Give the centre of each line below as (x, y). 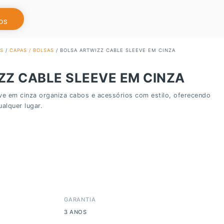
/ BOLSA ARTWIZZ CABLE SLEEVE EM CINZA (115, 50)
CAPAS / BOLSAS (32, 50)
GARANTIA (80, 199)
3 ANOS (75, 212)
